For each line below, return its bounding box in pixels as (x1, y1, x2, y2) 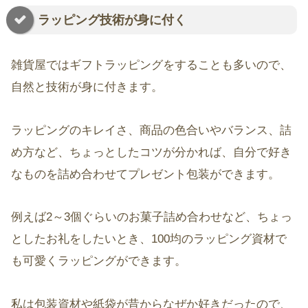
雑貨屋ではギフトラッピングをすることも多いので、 (11, 58, 291, 72)
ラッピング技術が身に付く (38, 12, 186, 27)
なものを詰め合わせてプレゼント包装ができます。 (11, 167, 280, 181)
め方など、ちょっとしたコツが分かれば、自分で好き (11, 145, 291, 159)
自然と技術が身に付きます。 (11, 80, 163, 94)
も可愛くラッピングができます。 (11, 254, 186, 268)
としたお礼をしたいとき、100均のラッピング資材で (11, 232, 287, 246)
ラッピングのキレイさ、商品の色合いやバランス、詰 (11, 123, 291, 137)
